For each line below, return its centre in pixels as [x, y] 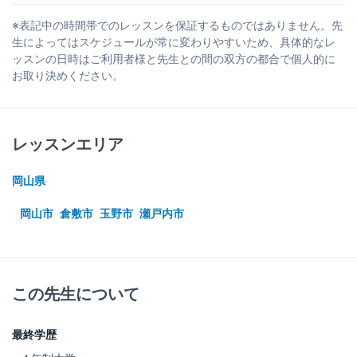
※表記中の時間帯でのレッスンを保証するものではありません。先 [177, 25]
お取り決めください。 [68, 75]
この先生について [76, 294]
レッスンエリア [68, 144]
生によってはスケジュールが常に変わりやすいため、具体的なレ [174, 41]
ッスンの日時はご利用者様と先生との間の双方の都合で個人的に [174, 58]
